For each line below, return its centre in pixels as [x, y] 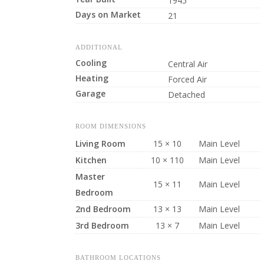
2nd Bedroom [103, 209]
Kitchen [91, 160]
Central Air [187, 64]
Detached [186, 95]
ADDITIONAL [99, 47]
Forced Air [187, 79]
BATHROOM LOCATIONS [118, 258]
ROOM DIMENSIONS [110, 126]
